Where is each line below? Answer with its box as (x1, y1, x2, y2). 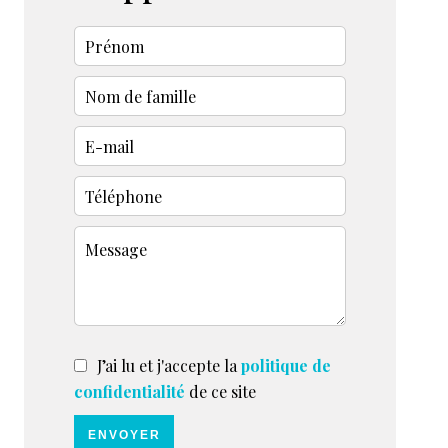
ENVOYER (87, 428, 161, 443)
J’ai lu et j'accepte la (97, 355, 241, 377)
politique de (241, 355, 331, 377)
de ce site (185, 381, 256, 403)
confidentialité (74, 381, 185, 403)
